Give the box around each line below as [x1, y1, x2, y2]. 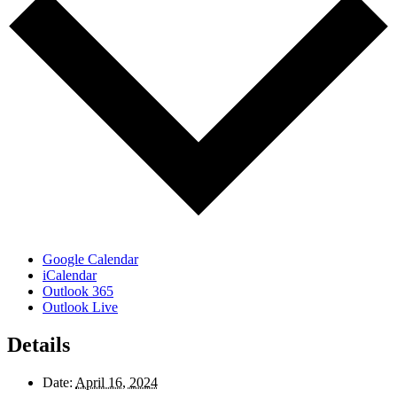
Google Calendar [43, 252, 138, 268]
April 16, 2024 [75, 375, 158, 391]
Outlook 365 [43, 284, 113, 300]
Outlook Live [43, 300, 118, 315]
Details [7, 333, 70, 357]
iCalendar [43, 268, 97, 284]
